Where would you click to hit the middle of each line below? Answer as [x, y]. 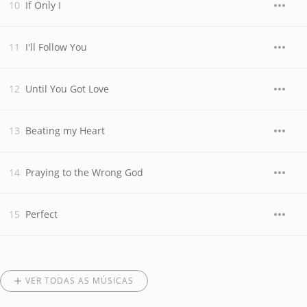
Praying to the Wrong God [84, 172]
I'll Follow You [56, 47]
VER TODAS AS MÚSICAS [79, 281]
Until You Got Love [67, 89]
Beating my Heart [65, 131]
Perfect [41, 214]
